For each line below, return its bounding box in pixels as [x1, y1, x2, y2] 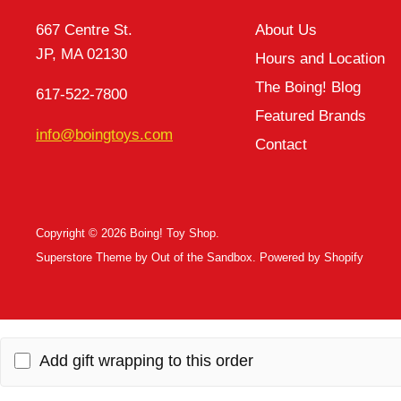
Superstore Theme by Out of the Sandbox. [36, 251, 256, 265]
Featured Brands [254, 107, 366, 125]
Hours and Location [254, 50, 385, 68]
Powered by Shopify [260, 251, 363, 265]
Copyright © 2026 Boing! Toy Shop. [36, 226, 219, 241]
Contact [254, 136, 307, 154]
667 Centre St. [36, 21, 132, 39]
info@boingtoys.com [36, 126, 173, 144]
